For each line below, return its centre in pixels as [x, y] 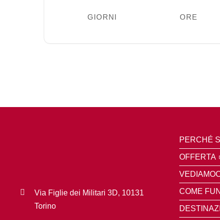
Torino [45, 206]
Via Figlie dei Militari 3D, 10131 [89, 192]
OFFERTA [197, 157]
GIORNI [102, 17]
